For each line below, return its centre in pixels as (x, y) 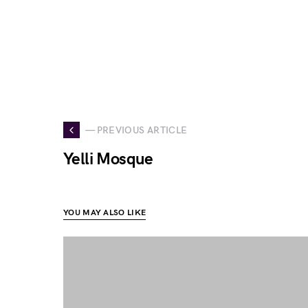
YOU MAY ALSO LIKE (105, 213)
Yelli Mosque (108, 159)
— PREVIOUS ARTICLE (136, 130)
